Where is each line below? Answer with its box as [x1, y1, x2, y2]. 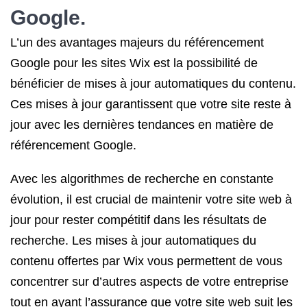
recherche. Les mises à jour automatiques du [10, 234, 256, 247]
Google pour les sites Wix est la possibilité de [10, 56, 258, 70]
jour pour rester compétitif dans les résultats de [10, 213, 267, 227]
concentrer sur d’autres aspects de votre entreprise [10, 275, 288, 288]
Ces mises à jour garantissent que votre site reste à [10, 97, 291, 111]
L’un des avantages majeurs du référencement [10, 36, 264, 49]
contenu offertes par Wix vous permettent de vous [10, 254, 282, 268]
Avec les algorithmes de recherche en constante [10, 172, 273, 186]
